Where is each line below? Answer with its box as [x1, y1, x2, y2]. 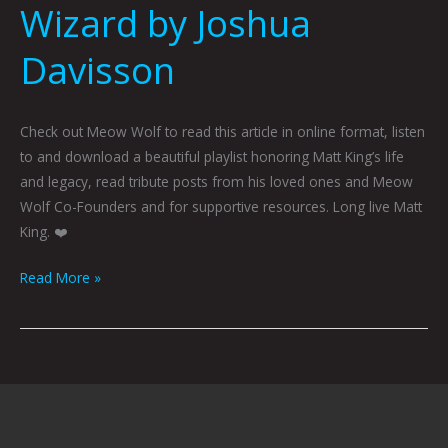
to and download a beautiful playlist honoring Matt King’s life [20, 147, 404, 167]
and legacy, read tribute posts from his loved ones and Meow [20, 172, 413, 192]
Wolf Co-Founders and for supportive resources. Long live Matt [20, 197, 422, 217]
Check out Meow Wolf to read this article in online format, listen [20, 122, 425, 142]
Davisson [20, 44, 175, 95]
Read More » [20, 267, 101, 287]
